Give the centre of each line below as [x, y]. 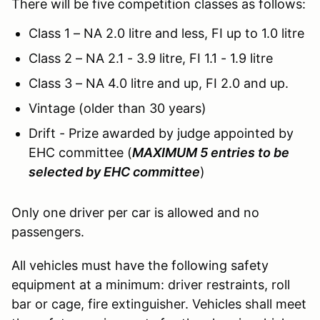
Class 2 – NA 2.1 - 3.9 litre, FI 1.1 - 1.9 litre [151, 59]
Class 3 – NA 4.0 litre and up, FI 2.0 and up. [159, 84]
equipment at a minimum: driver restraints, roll [151, 285]
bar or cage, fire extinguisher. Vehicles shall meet [159, 304]
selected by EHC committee [114, 172]
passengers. [48, 232]
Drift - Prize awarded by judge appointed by [161, 134]
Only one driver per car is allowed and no [135, 213]
